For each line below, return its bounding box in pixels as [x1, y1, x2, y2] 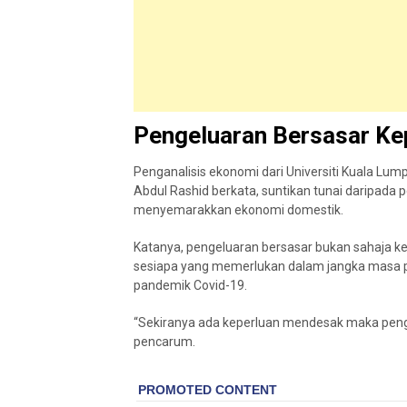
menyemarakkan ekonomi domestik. [134, 203, 343, 217]
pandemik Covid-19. [134, 278, 247, 293]
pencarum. [134, 334, 195, 349]
